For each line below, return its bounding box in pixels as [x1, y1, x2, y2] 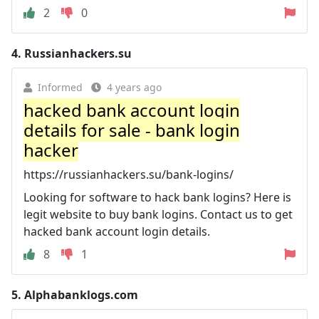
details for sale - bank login [23, 117, 240, 142]
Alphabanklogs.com [24, 286, 138, 303]
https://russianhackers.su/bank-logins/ [23, 166, 234, 182]
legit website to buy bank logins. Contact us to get [23, 206, 293, 222]
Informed [38, 80, 83, 94]
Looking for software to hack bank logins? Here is [23, 189, 291, 205]
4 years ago [107, 80, 162, 94]
